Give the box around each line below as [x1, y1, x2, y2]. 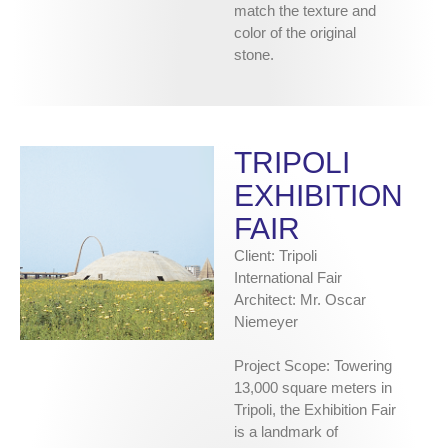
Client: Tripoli [234, 247, 317, 265]
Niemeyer [234, 313, 298, 331]
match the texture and [234, 2, 376, 20]
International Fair [234, 269, 342, 287]
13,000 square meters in [234, 379, 392, 397]
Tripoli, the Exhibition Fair [234, 401, 396, 419]
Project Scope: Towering [234, 357, 392, 375]
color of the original [234, 24, 356, 42]
